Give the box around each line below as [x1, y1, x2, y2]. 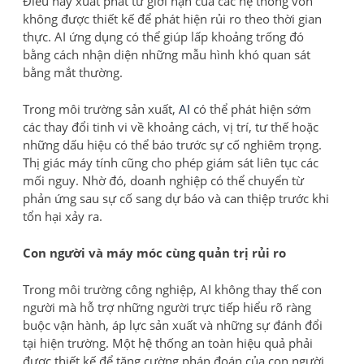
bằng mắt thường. [23, 64, 123, 81]
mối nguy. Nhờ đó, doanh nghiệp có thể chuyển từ [23, 172, 304, 189]
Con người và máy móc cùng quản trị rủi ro [23, 245, 286, 262]
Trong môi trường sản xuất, [23, 101, 179, 118]
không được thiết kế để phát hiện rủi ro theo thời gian [23, 11, 322, 28]
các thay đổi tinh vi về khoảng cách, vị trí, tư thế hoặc [23, 119, 318, 136]
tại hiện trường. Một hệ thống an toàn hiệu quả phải [23, 335, 313, 352]
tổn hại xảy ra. [23, 208, 102, 225]
